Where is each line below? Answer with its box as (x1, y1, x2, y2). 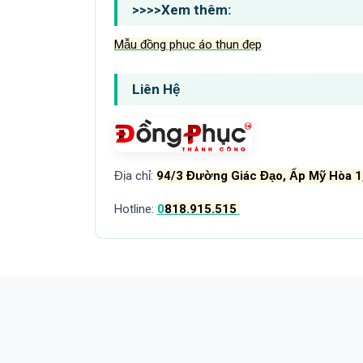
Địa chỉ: (113, 168, 156, 183)
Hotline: (113, 201, 157, 216)
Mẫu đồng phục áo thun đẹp (113, 36, 262, 52)
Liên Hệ (131, 80, 180, 97)
